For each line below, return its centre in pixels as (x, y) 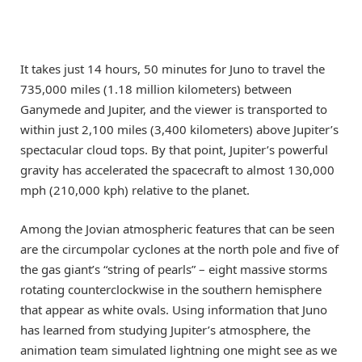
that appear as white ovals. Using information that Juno (174, 309)
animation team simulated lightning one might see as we (179, 349)
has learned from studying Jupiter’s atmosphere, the (165, 329)
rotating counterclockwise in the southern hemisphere (171, 289)
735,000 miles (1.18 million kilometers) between (156, 88)
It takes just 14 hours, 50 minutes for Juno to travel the (173, 68)
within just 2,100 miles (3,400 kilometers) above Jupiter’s (179, 129)
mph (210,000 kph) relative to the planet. (135, 189)
